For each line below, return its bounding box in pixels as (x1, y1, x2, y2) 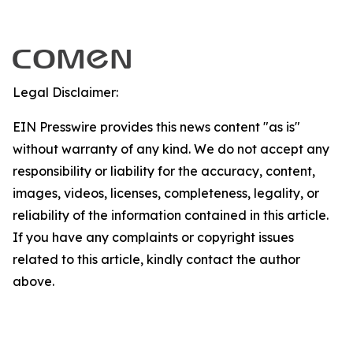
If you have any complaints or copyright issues (13, 229, 294, 246)
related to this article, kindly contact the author (13, 251, 300, 268)
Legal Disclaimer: (13, 84, 118, 101)
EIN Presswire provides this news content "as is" (13, 119, 300, 136)
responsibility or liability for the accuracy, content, (13, 163, 315, 180)
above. (13, 273, 54, 290)
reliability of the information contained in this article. (13, 207, 329, 224)
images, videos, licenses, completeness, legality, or (13, 185, 319, 202)
